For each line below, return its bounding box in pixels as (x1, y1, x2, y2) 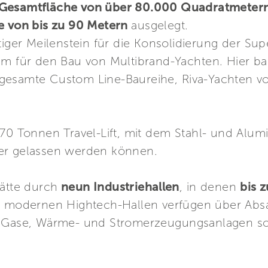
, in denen (179, 179, 240, 194)
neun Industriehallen (57, 179, 179, 194)
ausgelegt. (131, 18, 188, 32)
